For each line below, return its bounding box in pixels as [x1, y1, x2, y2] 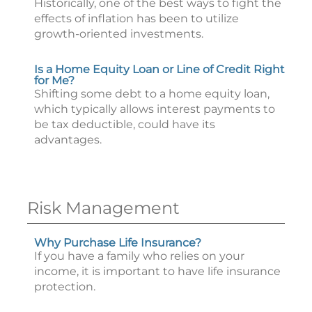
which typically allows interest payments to [34, 102, 275, 116]
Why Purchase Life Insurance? [34, 236, 201, 249]
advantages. [34, 133, 102, 146]
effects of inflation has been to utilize [34, 12, 239, 25]
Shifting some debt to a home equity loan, [34, 87, 270, 100]
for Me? [34, 74, 75, 87]
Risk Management [27, 198, 180, 218]
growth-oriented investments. [34, 27, 203, 40]
